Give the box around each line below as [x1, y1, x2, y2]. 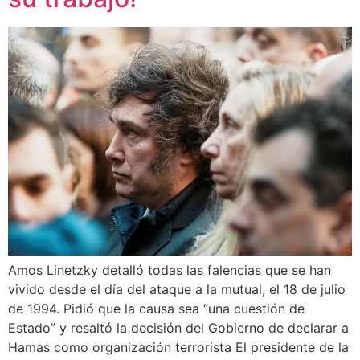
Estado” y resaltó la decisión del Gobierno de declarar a [8, 320, 349, 337]
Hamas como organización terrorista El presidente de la [8, 339, 349, 356]
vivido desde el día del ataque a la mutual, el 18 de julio [8, 281, 346, 298]
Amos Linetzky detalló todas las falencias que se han [8, 262, 331, 279]
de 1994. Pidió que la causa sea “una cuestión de [8, 301, 305, 317]
